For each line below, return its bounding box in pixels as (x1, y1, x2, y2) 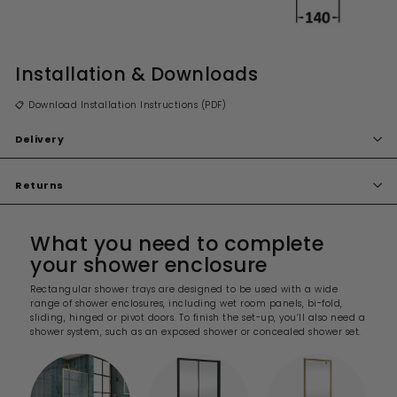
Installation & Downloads (15, 60, 259, 87)
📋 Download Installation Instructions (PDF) (15, 97, 226, 112)
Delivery (15, 131, 65, 146)
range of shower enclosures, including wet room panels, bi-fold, (30, 296, 343, 310)
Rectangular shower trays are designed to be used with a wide (30, 282, 338, 296)
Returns (15, 177, 64, 192)
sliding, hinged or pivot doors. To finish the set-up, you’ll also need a (30, 310, 365, 324)
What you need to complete (30, 229, 324, 258)
